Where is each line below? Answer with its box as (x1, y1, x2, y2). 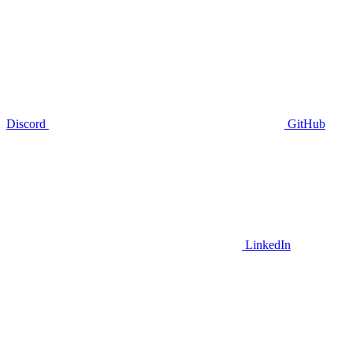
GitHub (288, 116, 325, 130)
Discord (6, 116, 46, 130)
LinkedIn (245, 237, 291, 251)
